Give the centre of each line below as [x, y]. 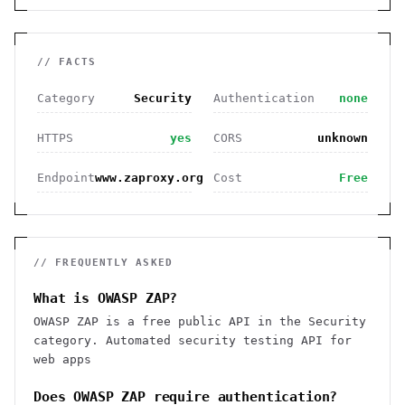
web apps [62, 359]
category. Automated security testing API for [193, 340]
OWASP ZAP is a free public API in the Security [200, 321]
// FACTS [66, 62]
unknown [343, 138]
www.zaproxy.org [149, 178]
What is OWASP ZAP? [106, 298]
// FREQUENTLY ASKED [103, 263]
